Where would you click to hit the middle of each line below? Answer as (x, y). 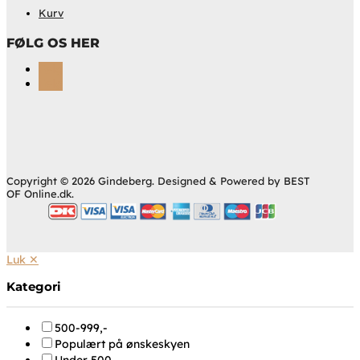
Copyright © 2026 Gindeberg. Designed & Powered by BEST (158, 181)
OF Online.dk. (40, 194)
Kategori (34, 287)
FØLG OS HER (53, 43)
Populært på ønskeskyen (122, 344)
